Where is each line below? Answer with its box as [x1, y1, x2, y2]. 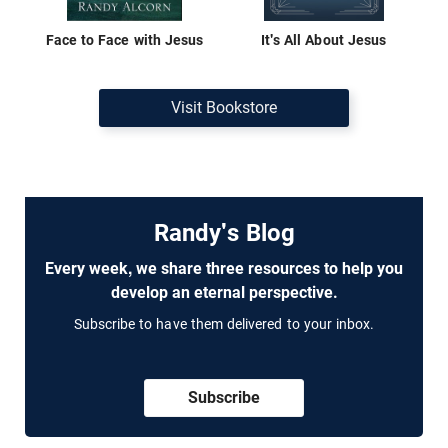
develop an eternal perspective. [110, 282, 338, 302]
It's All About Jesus [260, 31, 387, 48]
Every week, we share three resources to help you [45, 258, 403, 278]
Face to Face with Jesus [45, 31, 204, 48]
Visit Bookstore [171, 97, 277, 117]
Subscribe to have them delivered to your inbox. [73, 315, 375, 332]
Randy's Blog [153, 218, 295, 247]
